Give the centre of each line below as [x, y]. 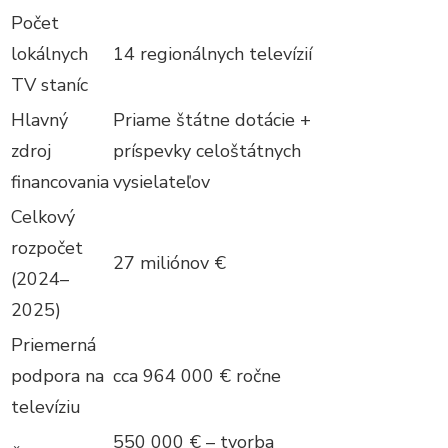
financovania [60, 181]
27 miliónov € [169, 262]
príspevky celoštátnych [207, 150]
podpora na [57, 375]
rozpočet [47, 247]
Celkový [43, 216]
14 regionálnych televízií [212, 53]
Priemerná [53, 344]
